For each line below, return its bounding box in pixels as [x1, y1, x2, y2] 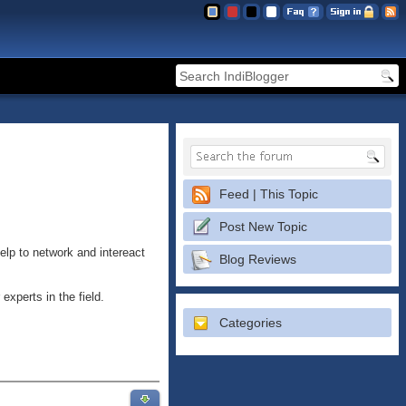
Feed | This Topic [219, 187, 318, 201]
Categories [219, 315, 282, 330]
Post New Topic [219, 219, 307, 234]
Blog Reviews [219, 252, 296, 266]
